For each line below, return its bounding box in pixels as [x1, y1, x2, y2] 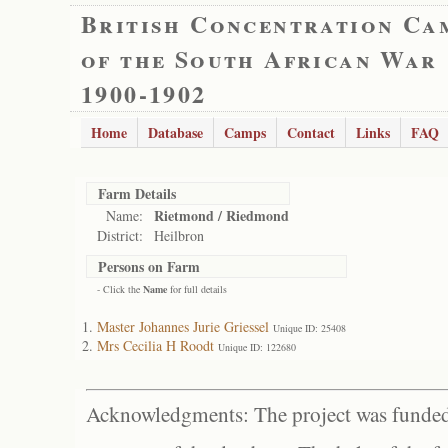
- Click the [97, 282, 143, 296]
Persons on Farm [98, 256, 200, 277]
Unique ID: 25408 [273, 321, 346, 335]
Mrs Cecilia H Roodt [97, 336, 214, 355]
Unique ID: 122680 [218, 340, 296, 354]
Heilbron [154, 226, 204, 245]
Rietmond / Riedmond [154, 205, 289, 226]
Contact [287, 122, 335, 143]
